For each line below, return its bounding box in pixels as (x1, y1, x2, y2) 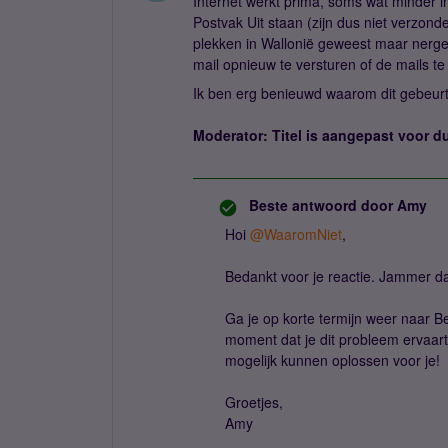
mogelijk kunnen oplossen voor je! (225, 350, 444, 370)
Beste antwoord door (249, 195, 393, 215)
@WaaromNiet (250, 224, 342, 244)
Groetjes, (225, 392, 283, 412)
